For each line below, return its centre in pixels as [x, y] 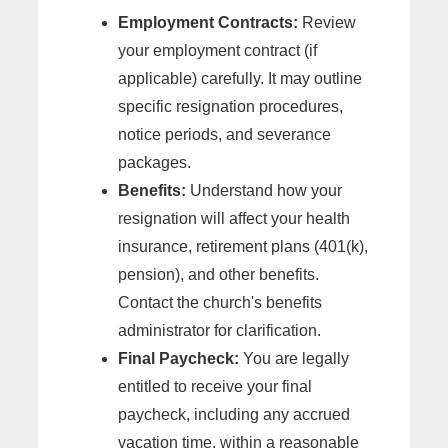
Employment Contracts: [208, 22]
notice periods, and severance [224, 134]
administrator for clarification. [219, 330]
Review [327, 22]
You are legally [294, 358]
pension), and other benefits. [218, 274]
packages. [154, 162]
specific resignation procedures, [230, 106]
